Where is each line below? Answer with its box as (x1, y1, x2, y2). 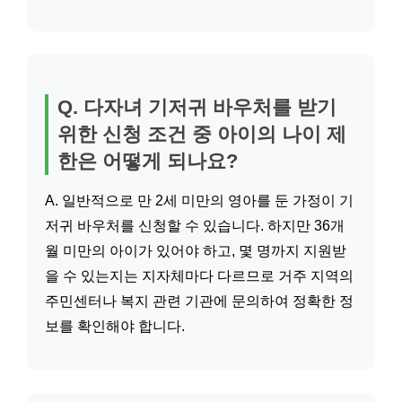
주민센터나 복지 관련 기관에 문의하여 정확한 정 (45, 293, 354, 309)
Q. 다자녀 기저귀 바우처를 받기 (57, 96, 336, 118)
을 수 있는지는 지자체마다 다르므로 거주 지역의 (45, 268, 354, 284)
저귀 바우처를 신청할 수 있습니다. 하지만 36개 (45, 218, 345, 233)
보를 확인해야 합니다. (45, 319, 185, 334)
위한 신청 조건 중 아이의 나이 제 (57, 123, 346, 145)
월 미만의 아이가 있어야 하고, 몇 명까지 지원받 (45, 243, 346, 258)
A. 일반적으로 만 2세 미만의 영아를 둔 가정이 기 (45, 193, 354, 208)
